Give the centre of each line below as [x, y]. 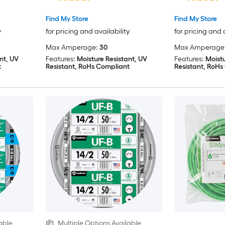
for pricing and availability [87, 32]
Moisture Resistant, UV [112, 59]
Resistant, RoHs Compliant [87, 67]
